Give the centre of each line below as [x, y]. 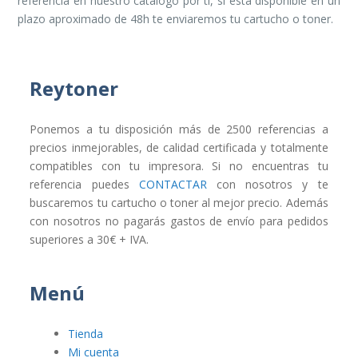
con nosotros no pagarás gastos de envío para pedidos [179, 221]
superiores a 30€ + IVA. [89, 239]
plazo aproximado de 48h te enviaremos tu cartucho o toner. [176, 18]
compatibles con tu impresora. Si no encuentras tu [179, 165]
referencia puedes [84, 184]
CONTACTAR [173, 184]
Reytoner [74, 88]
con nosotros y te [267, 184]
